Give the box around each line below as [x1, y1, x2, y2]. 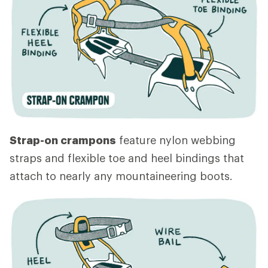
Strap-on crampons [10, 133, 116, 147]
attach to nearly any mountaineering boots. [10, 169, 233, 182]
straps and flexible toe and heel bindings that [10, 151, 244, 165]
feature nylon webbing [116, 133, 236, 147]
